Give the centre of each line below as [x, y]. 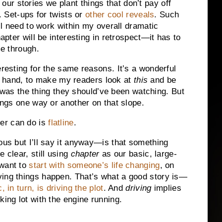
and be [162, 80]
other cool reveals [120, 15]
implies [166, 188]
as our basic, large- [138, 154]
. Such [167, 15]
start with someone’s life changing [94, 165]
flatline [61, 122]
